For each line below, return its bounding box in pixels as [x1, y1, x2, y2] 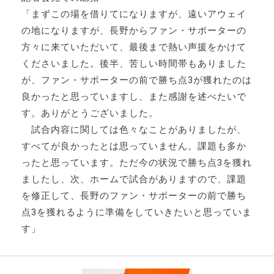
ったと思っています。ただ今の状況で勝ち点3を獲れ [21, 157, 252, 169]
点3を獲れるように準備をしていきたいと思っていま [21, 207, 252, 218]
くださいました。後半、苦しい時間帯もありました [21, 58, 246, 70]
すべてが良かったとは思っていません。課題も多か [21, 141, 246, 152]
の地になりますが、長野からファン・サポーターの [21, 25, 246, 37]
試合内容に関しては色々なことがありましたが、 [21, 124, 246, 136]
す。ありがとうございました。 [21, 108, 158, 119]
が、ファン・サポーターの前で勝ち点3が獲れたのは [21, 75, 252, 86]
